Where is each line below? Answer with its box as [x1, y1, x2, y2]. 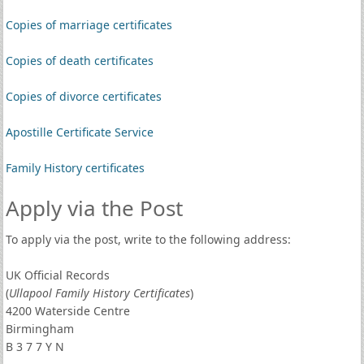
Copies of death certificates [5, 53, 154, 68]
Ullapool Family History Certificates [8, 285, 190, 301]
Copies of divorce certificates [5, 89, 162, 104]
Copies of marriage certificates [5, 17, 172, 32]
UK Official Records [5, 267, 110, 283]
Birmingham [5, 321, 74, 336]
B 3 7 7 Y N [5, 339, 64, 354]
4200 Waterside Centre [5, 303, 130, 318]
